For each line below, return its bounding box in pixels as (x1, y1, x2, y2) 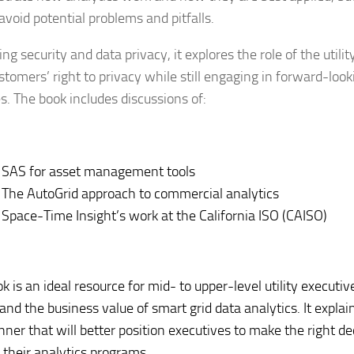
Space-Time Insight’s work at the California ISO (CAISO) (2, 207, 327, 224)
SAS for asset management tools (2, 163, 195, 180)
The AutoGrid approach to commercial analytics (2, 185, 279, 202)
